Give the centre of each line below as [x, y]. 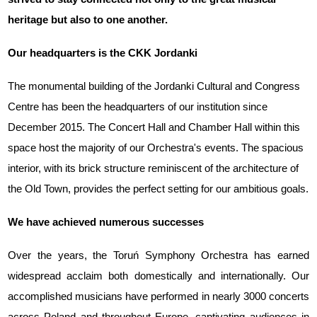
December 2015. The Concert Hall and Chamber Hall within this [154, 127]
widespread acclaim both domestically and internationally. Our [158, 276]
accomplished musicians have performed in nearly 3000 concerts [158, 296]
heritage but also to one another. [88, 19]
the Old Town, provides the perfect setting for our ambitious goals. [158, 189]
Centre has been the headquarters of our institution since [138, 106]
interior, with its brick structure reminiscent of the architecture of [154, 168]
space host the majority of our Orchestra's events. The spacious [156, 148]
